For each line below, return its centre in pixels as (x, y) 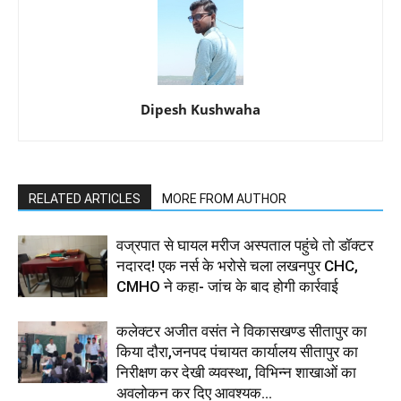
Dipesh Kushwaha (200, 109)
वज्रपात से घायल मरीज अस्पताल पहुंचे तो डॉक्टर (245, 245)
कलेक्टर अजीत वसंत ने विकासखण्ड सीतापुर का (242, 331)
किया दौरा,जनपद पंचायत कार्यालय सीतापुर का (237, 351)
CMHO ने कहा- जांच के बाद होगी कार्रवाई (227, 286)
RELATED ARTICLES (85, 198)
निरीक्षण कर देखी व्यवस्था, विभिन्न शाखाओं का (236, 372)
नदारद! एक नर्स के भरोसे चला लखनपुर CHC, (237, 265)
